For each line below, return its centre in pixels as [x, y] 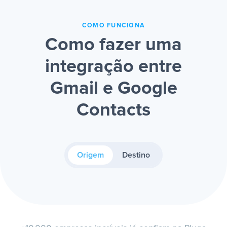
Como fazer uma [113, 45]
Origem [90, 155]
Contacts [113, 111]
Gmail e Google [113, 89]
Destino [136, 155]
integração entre [113, 67]
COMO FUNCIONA [113, 26]
